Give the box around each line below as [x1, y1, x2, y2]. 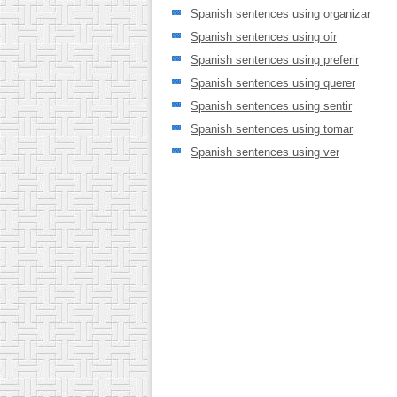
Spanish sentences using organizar [191, 6, 370, 20]
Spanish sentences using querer [191, 75, 355, 90]
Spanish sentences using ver [191, 144, 339, 159]
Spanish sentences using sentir [191, 98, 352, 113]
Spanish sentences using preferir [191, 52, 359, 66]
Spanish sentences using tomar [191, 121, 353, 136]
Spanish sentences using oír [191, 29, 337, 43]
